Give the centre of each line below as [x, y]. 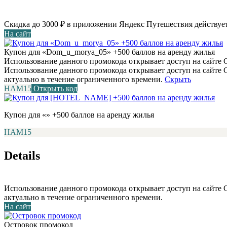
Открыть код [55, 88]
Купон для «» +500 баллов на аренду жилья [79, 115]
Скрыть [178, 79]
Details [22, 155]
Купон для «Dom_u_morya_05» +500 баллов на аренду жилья [109, 52]
